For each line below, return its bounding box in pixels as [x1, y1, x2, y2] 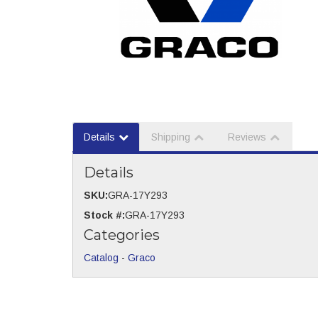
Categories [84, 226, 160, 243]
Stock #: [84, 209, 125, 221]
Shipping [151, 131, 190, 143]
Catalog [84, 252, 119, 263]
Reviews [228, 131, 266, 143]
